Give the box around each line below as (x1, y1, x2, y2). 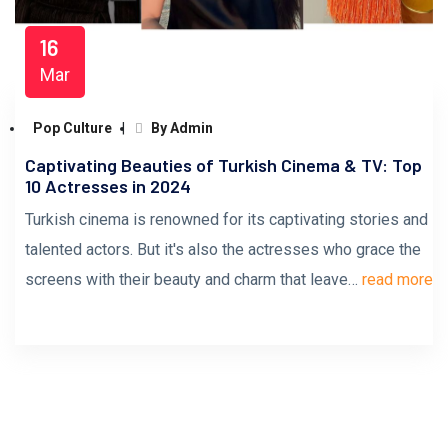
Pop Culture (33, 120, 112, 136)
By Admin (148, 120, 213, 136)
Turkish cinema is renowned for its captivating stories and (25, 210, 428, 229)
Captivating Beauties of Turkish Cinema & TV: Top (25, 154, 422, 176)
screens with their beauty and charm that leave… (25, 270, 362, 289)
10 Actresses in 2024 (25, 175, 191, 197)
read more (362, 270, 433, 289)
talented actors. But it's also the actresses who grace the (25, 240, 421, 259)
